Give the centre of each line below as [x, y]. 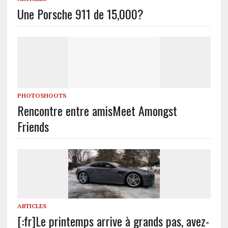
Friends [33, 126]
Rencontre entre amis [65, 110]
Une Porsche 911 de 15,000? [80, 13]
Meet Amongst [145, 110]
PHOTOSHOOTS [41, 95]
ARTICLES [32, 206]
